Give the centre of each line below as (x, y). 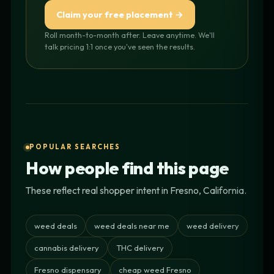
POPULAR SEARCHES (75, 147)
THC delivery (140, 248)
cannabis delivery (67, 248)
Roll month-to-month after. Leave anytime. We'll (130, 35)
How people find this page (127, 168)
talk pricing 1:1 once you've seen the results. (120, 46)
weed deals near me (132, 226)
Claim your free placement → (120, 14)
